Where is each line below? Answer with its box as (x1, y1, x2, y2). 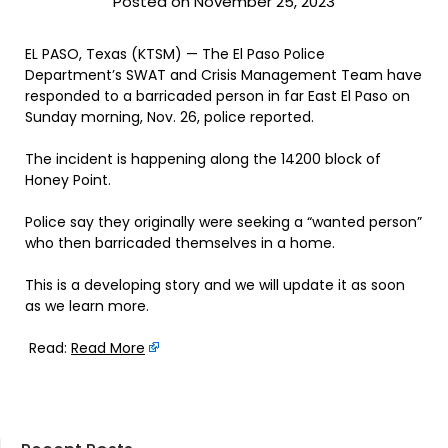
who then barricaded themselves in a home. (25, 232, 335, 253)
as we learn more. (25, 295, 149, 316)
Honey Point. (25, 169, 111, 190)
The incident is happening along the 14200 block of (25, 148, 381, 169)
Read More (71, 337, 145, 358)
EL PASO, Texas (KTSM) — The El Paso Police (25, 43, 325, 64)
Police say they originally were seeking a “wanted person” (25, 211, 422, 232)
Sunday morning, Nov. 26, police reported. (25, 106, 314, 127)
